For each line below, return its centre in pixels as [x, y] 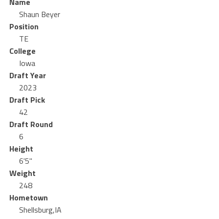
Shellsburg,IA [40, 210]
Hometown [28, 197]
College [22, 51]
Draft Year [27, 75]
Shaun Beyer [39, 14]
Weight [22, 173]
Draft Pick [27, 100]
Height [21, 149]
